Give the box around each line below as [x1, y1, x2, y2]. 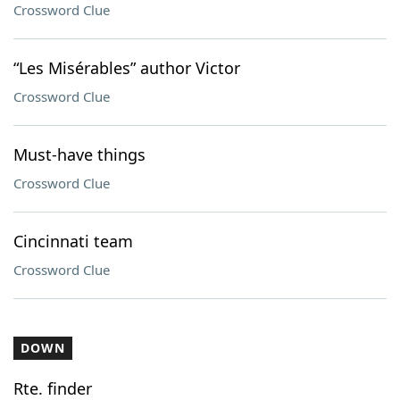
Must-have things [13, 144, 146, 165]
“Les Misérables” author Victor [13, 57, 240, 79]
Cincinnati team [13, 230, 133, 252]
